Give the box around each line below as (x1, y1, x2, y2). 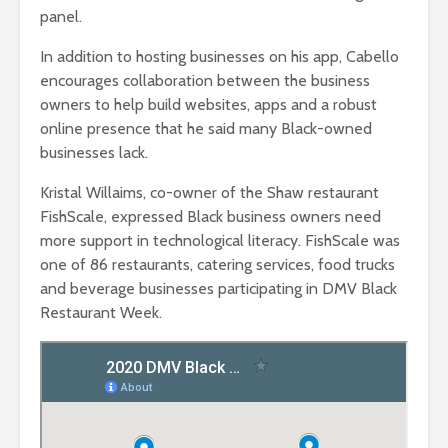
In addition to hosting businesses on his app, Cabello (40, 47, 399, 67)
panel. (40, 7, 82, 27)
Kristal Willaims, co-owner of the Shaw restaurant (40, 183, 379, 203)
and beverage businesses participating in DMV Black (40, 279, 397, 299)
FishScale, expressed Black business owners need (40, 207, 381, 227)
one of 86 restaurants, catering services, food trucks (40, 255, 395, 275)
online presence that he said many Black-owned (40, 119, 372, 139)
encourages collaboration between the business (40, 71, 370, 91)
